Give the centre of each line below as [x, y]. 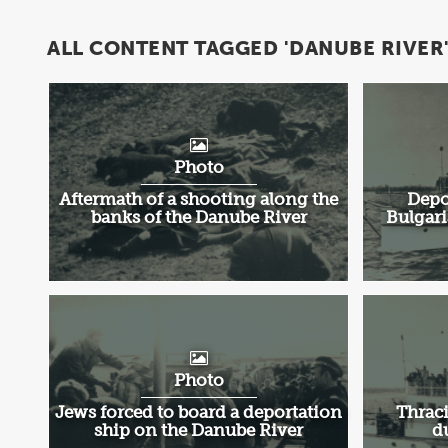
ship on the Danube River [199, 429]
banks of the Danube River [198, 217]
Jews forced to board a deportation [199, 411]
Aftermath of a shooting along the [199, 199]
